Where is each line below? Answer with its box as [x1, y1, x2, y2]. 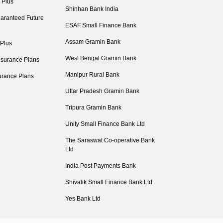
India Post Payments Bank [65, 162, 136, 169]
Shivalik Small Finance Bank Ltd [65, 179, 152, 186]
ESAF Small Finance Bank [65, 22, 136, 29]
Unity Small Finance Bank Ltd [65, 120, 145, 127]
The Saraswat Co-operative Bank [65, 137, 155, 144]
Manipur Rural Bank [65, 71, 119, 78]
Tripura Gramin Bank [65, 104, 121, 111]
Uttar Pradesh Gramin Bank [65, 88, 139, 95]
